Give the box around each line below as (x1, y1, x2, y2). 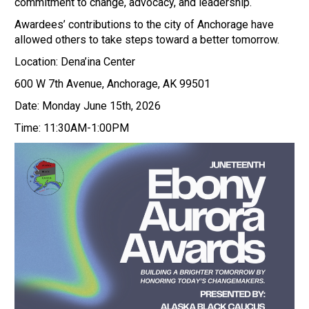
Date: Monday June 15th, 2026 (14, 99, 161, 112)
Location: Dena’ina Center (14, 54, 136, 68)
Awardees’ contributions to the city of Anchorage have (14, 17, 275, 31)
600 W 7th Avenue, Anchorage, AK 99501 (14, 77, 211, 90)
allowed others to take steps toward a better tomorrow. (14, 32, 286, 46)
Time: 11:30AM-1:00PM (14, 121, 130, 134)
